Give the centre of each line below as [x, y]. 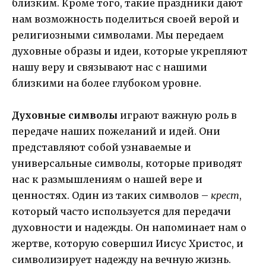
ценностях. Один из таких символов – [111, 195]
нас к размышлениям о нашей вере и [107, 179]
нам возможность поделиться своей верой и [126, 19]
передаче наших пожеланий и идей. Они [116, 131]
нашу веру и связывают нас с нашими [110, 67]
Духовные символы [66, 115]
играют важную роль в [178, 115]
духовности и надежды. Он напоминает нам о [129, 227]
